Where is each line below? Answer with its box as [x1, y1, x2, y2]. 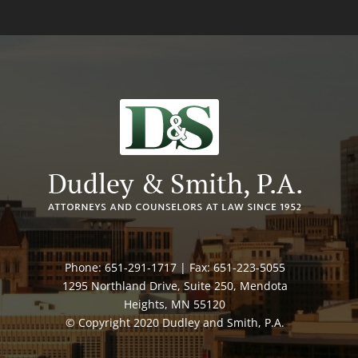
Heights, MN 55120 [124, 296, 226, 312]
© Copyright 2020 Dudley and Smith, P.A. [65, 314, 284, 330]
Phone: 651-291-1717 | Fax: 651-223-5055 [64, 259, 285, 275]
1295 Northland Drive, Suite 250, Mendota [62, 277, 288, 293]
